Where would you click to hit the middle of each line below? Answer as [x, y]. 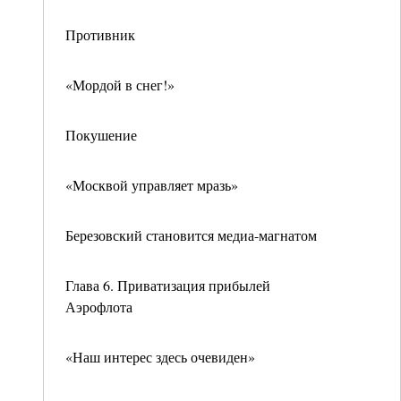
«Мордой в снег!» [120, 85]
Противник [100, 34]
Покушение [101, 135]
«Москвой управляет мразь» [152, 185]
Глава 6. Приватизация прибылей [168, 285]
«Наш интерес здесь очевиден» [160, 357]
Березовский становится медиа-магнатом [191, 235]
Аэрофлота [99, 307]
